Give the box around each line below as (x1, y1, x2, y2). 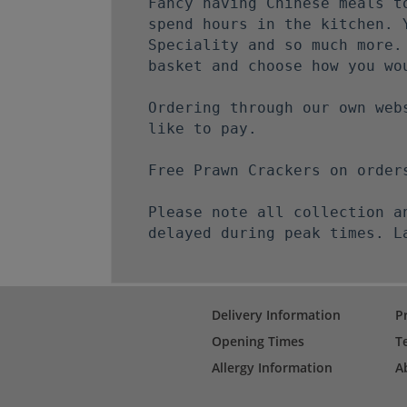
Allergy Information (211, 358, 333, 376)
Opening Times (211, 332, 304, 350)
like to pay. (148, 119, 266, 137)
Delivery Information (211, 305, 341, 323)
